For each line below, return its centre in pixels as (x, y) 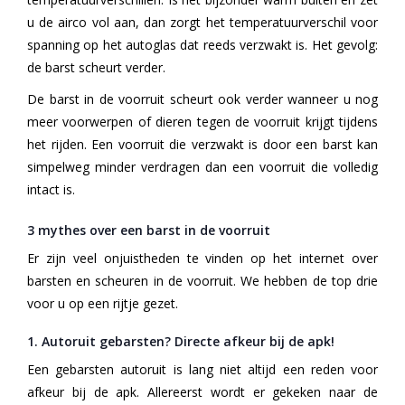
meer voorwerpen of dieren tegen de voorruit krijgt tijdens (202, 122)
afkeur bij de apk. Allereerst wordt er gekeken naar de (202, 392)
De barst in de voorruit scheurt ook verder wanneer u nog (202, 99)
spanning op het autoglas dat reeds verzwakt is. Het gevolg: (202, 45)
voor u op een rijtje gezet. (103, 304)
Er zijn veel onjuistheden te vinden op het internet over (202, 259)
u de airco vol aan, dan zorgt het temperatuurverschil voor (202, 23)
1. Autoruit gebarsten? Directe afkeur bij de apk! (181, 342)
